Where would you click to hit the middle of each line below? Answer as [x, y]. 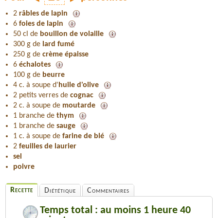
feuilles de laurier [48, 146]
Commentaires [108, 191]
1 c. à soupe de [38, 136]
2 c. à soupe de [38, 105]
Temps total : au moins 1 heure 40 [115, 210]
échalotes [35, 64]
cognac [82, 95]
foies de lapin [41, 24]
